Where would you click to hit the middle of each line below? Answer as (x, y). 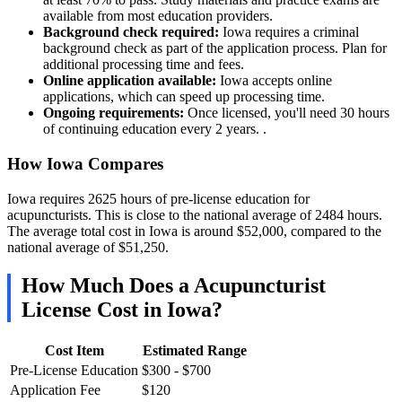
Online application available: (130, 81)
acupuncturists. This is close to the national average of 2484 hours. (195, 214)
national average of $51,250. (88, 247)
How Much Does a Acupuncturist (174, 285)
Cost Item (74, 350)
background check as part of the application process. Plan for (215, 48)
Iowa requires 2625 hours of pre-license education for (158, 198)
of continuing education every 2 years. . (155, 129)
